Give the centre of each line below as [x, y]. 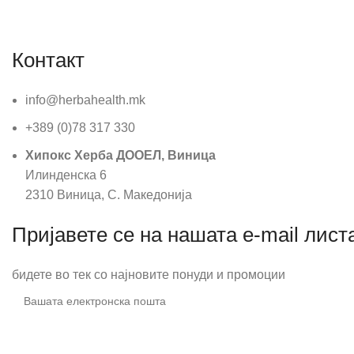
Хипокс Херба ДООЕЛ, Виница [121, 156]
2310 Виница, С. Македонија [109, 195]
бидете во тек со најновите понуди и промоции [149, 275]
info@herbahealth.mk [85, 100]
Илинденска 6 [66, 175]
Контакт [48, 60]
